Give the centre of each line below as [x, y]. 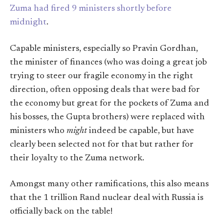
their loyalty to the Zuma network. [77, 158]
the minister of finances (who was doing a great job [108, 62]
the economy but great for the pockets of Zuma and [109, 103]
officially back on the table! [61, 211]
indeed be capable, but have [141, 131]
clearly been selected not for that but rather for [102, 144]
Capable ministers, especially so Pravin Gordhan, [104, 49]
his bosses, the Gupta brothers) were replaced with [107, 117]
